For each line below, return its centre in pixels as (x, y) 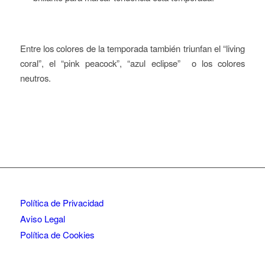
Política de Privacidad (62, 202)
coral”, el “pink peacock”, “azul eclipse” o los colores (132, 63)
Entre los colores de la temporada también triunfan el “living (132, 49)
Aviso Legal (42, 218)
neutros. (35, 78)
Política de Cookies (57, 234)
